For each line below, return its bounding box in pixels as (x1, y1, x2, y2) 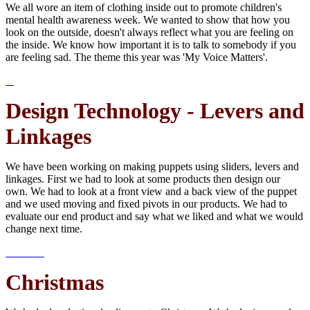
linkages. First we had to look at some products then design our (6, 173, 280, 185)
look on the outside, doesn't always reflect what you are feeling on (6, 26, 293, 39)
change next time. (6, 223, 82, 235)
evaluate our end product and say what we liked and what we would (6, 210, 303, 223)
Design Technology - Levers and (6, 98, 304, 124)
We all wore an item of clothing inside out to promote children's (6, 1, 282, 14)
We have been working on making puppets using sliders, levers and (6, 161, 299, 173)
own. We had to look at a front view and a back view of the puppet (6, 185, 297, 198)
